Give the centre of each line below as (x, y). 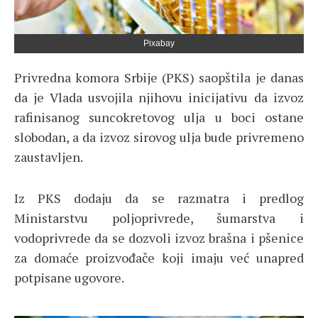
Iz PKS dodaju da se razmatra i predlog (159, 198)
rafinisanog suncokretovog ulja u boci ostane (159, 117)
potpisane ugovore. (69, 277)
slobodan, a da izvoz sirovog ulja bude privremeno (159, 137)
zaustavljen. (49, 157)
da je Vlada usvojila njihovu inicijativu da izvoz (159, 97)
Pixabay (159, 43)
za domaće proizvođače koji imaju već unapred (159, 257)
